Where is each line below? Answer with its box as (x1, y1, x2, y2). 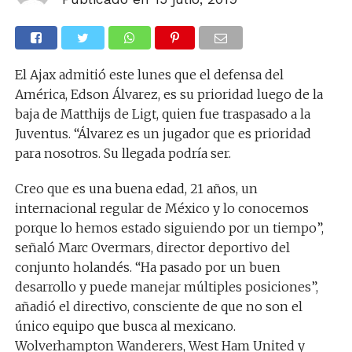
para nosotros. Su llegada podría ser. (14, 145, 231, 161)
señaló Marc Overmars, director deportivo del (14, 240, 290, 255)
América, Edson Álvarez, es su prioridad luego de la (14, 86, 323, 102)
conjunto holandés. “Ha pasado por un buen (14, 259, 280, 275)
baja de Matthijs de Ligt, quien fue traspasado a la (14, 106, 310, 122)
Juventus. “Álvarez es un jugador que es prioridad (14, 126, 311, 141)
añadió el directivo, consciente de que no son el (14, 299, 302, 314)
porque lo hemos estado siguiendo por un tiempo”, (14, 220, 324, 236)
